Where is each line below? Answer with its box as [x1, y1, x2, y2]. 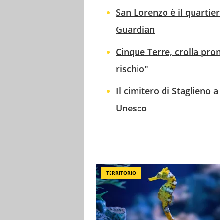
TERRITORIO [106, 169, 136, 176]
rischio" [116, 62, 148, 75]
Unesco [116, 102, 147, 114]
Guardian [116, 23, 155, 35]
